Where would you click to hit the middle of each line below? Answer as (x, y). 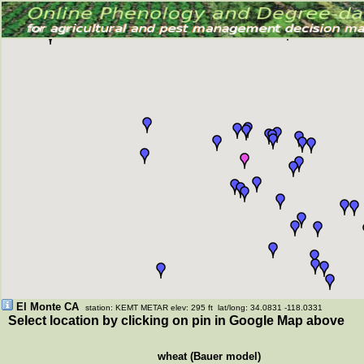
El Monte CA (48, 307)
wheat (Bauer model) (207, 356)
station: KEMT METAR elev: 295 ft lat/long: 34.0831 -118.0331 (204, 308)
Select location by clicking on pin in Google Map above (173, 321)
